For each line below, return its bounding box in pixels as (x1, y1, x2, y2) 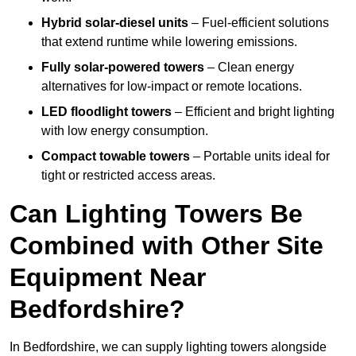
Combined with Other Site (10, 231, 323, 261)
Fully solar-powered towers (41, 60, 204, 75)
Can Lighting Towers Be (10, 199, 303, 229)
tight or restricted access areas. (41, 168, 215, 183)
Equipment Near (10, 263, 206, 292)
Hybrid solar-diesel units (41, 16, 188, 30)
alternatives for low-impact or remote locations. (41, 79, 302, 94)
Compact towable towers (41, 149, 190, 164)
